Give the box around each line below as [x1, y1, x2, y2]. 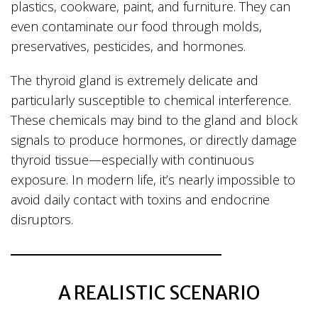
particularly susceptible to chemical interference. [11, 92, 291, 109]
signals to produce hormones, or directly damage [11, 131, 297, 149]
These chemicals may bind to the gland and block [11, 111, 297, 129]
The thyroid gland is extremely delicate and [11, 72, 258, 89]
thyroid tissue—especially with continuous [11, 151, 254, 169]
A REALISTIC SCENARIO [58, 281, 260, 305]
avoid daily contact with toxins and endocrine [11, 191, 270, 209]
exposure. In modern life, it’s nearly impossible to [11, 171, 295, 189]
